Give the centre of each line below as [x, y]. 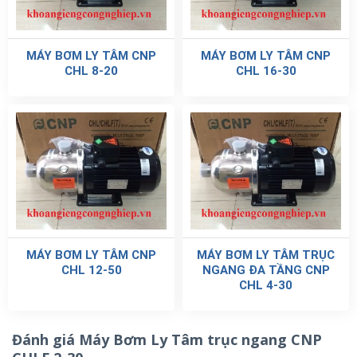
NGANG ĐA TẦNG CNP [266, 271]
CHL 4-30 [266, 286]
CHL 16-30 [266, 71]
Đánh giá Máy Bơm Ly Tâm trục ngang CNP [167, 340]
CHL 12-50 [91, 271]
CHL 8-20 [91, 71]
